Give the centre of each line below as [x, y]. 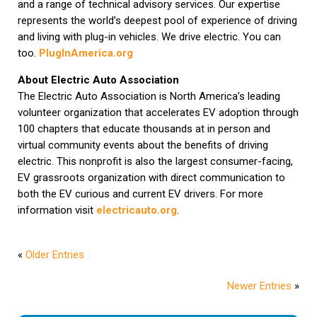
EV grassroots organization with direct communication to [151, 177]
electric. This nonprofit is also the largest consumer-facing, [155, 161]
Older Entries [54, 254]
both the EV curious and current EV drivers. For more [140, 194]
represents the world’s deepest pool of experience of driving [157, 21]
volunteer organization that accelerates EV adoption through [158, 112]
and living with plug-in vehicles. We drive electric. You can [149, 37]
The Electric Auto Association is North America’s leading [149, 96]
